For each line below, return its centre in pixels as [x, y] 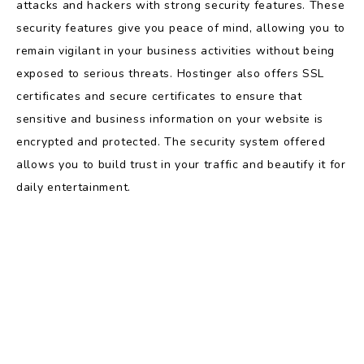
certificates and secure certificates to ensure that [159, 97]
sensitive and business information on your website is [170, 119]
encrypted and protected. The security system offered [171, 142]
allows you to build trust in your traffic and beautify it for [181, 165]
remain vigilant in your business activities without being [175, 51]
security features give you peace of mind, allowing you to [181, 28]
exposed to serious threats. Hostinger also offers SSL [171, 74]
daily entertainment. [74, 188]
